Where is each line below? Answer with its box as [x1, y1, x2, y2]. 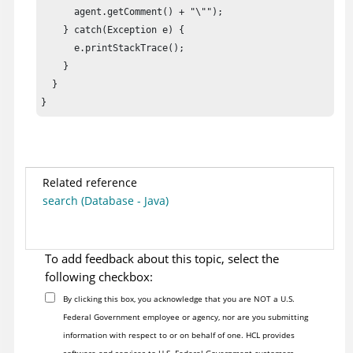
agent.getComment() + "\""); [41, 6, 224, 18]
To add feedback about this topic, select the [45, 251, 279, 267]
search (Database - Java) [43, 193, 169, 209]
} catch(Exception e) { [41, 24, 185, 36]
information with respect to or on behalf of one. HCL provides [62, 329, 295, 341]
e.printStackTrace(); [41, 43, 185, 54]
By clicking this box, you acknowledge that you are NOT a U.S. [62, 293, 295, 305]
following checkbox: [45, 269, 153, 285]
